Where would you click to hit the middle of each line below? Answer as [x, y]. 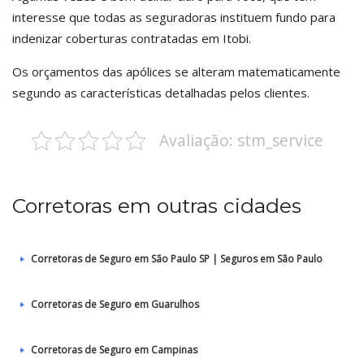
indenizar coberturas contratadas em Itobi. [132, 38]
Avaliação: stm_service [241, 140]
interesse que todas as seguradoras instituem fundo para [174, 17]
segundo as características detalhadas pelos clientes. [161, 93]
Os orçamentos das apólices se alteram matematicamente [176, 71]
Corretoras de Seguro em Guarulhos [115, 304]
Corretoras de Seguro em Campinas [114, 350]
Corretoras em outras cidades [157, 206]
